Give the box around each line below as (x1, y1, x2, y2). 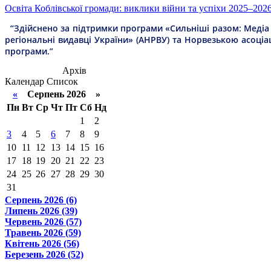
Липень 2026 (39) (5, 206, 77, 216)
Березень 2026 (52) (5, 249, 83, 260)
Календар (5, 76, 44, 87)
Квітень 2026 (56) (5, 238, 79, 249)
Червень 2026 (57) (5, 217, 82, 227)
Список (47, 76, 78, 87)
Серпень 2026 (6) (5, 195, 77, 205)
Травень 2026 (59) (5, 227, 81, 238)
